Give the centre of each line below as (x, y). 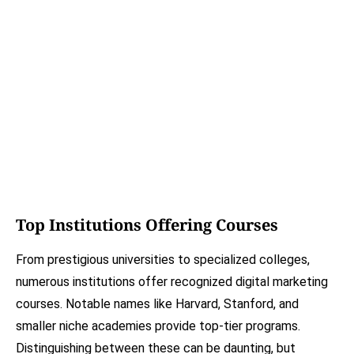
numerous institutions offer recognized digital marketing (172, 282)
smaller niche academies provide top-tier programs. (158, 326)
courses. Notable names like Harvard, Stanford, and (157, 304)
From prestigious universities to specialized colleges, (163, 260)
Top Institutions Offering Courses (147, 225)
